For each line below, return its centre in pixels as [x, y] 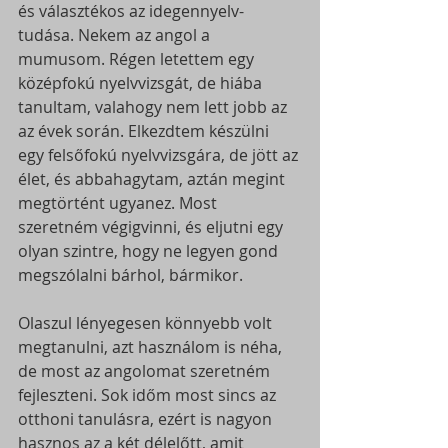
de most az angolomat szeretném [146, 370]
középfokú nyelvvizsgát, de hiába [142, 82]
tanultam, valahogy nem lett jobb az [154, 106]
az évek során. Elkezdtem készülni [145, 130]
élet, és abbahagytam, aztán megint [153, 178]
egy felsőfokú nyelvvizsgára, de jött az [160, 154]
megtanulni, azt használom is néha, [152, 346]
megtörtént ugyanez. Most [119, 202]
